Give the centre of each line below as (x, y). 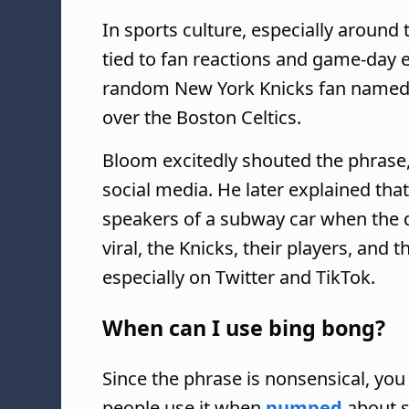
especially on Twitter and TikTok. (239, 277)
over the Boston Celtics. (202, 117)
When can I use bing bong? (244, 328)
